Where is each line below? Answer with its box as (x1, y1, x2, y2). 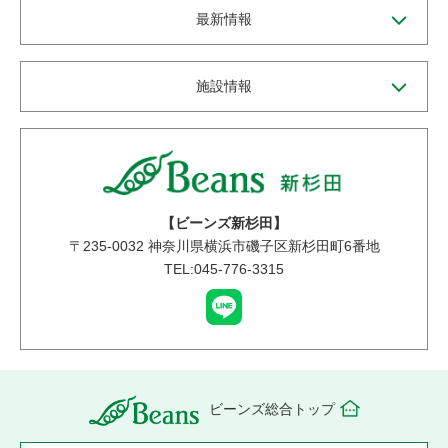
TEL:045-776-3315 (164, 261, 284, 277)
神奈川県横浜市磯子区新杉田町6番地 (143, 238, 380, 254)
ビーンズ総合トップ (208, 401, 335, 418)
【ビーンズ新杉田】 (161, 215, 287, 231)
